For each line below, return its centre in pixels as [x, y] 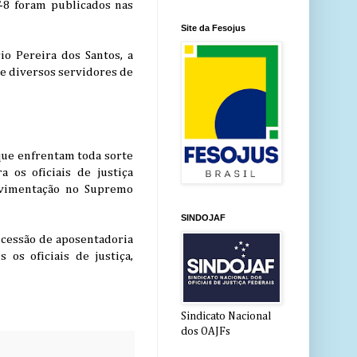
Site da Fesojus [213, 28]
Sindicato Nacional [226, 317]
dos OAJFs [206, 332]
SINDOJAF [203, 218]
